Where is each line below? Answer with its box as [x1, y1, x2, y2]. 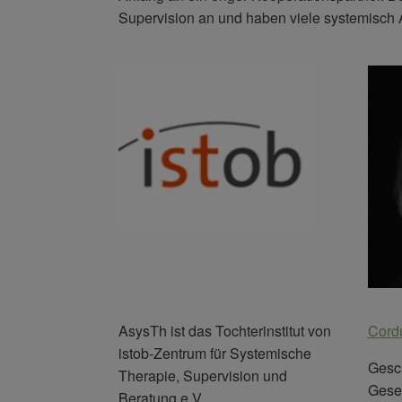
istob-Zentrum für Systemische [118, 342, 311, 363]
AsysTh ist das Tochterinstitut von [118, 319, 331, 341]
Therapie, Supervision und [118, 364, 287, 386]
